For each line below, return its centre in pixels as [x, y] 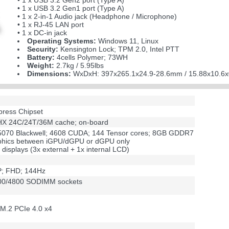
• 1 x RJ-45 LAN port [51, 25]
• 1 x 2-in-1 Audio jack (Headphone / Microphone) [97, 16]
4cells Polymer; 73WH [91, 57]
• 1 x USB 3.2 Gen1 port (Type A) [71, 8]
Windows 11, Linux [128, 41]
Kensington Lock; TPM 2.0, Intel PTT [119, 49]
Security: [43, 49]
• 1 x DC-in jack [42, 33]
